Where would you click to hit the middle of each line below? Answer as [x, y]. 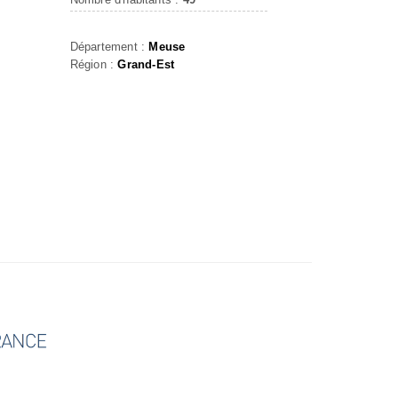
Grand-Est [146, 64]
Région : [94, 64]
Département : [109, 47]
